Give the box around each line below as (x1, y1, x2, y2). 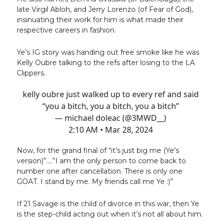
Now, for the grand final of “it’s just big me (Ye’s (17, 146, 179, 155)
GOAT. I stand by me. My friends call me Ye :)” (17, 177, 173, 186)
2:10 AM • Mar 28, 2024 (68, 124, 153, 136)
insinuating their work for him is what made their (17, 15, 184, 25)
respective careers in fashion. (17, 26, 116, 35)
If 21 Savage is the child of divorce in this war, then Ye (17, 199, 199, 209)
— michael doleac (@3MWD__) (55, 112, 166, 124)
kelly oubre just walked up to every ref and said (22, 89, 199, 100)
